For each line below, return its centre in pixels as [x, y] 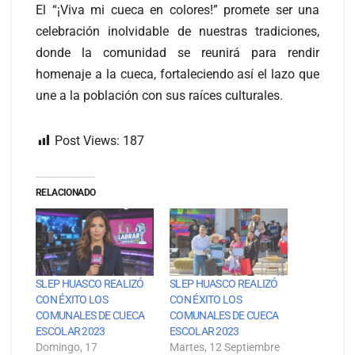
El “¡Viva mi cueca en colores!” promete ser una [177, 10]
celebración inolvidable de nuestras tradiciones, [177, 32]
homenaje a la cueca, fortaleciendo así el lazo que [177, 74]
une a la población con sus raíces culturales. [159, 96]
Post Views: [87, 141]
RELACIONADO [66, 193]
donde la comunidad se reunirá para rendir [177, 53]
